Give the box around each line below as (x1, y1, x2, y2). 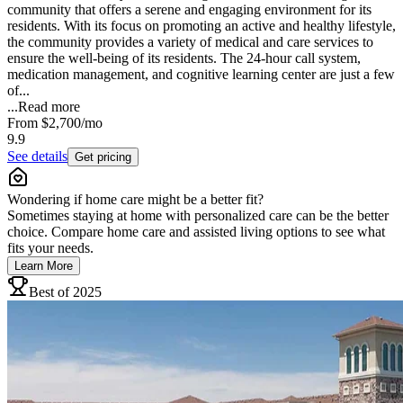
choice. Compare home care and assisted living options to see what (7, 223, 385, 239)
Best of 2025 (29, 283, 102, 300)
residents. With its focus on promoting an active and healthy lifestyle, (7, 17, 396, 33)
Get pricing (75, 149, 131, 164)
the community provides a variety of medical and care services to (7, 33, 373, 49)
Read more (18, 98, 80, 114)
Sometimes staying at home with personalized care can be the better (7, 207, 389, 223)
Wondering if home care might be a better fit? (7, 191, 264, 207)
